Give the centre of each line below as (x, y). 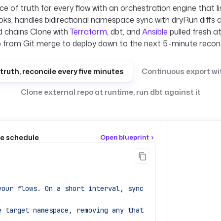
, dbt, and (125, 32)
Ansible (155, 32)
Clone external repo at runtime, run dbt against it (110, 92)
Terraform (89, 32)
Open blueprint (125, 137)
